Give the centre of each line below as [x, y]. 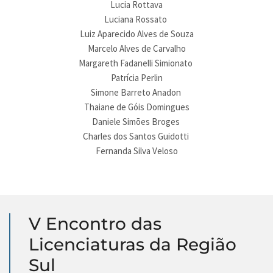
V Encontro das [95, 224]
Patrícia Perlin [136, 78]
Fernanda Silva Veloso [136, 151]
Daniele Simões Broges [136, 122]
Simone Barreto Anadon [136, 92]
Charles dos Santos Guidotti [136, 136]
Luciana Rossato [136, 19]
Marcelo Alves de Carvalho [136, 48]
